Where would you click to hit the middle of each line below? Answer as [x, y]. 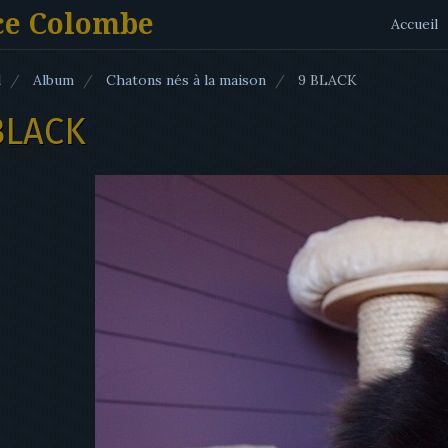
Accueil [414, 24]
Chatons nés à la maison [186, 80]
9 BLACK [325, 80]
